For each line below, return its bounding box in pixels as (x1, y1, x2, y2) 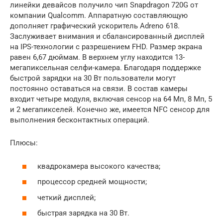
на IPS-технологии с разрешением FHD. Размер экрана (10, 42, 202, 52)
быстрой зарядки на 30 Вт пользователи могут (10, 74, 176, 83)
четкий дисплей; (37, 193, 96, 202)
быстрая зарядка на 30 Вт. (37, 209, 129, 218)
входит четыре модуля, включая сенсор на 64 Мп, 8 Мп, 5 (10, 95, 212, 104)
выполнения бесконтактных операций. (10, 115, 149, 125)
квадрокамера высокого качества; (37, 161, 160, 171)
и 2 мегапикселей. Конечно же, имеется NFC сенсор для (10, 105, 210, 114)
